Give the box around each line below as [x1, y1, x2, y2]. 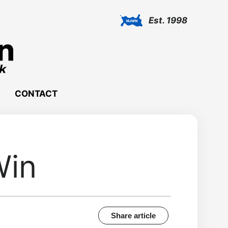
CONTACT [14, 89, 58, 99]
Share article [111, 211, 156, 220]
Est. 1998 [149, 15, 187, 25]
